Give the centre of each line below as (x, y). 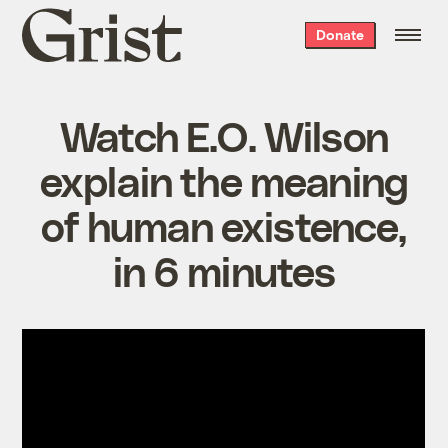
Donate (339, 34)
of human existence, (224, 224)
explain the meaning (224, 179)
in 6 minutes (224, 269)
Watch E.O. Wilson (224, 134)
